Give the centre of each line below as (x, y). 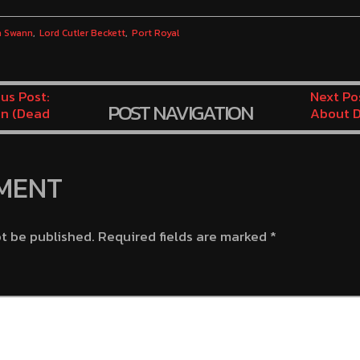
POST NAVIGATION (180, 112)
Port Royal (155, 33)
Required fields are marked (182, 236)
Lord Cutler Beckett (82, 33)
